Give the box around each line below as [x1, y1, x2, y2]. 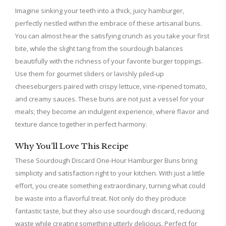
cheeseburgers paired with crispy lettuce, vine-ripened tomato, [15, 82, 207, 91]
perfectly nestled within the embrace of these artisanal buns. [15, 19, 202, 28]
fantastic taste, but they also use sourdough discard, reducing [15, 206, 204, 215]
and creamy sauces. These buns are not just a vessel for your [15, 94, 204, 103]
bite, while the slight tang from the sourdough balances [15, 44, 183, 53]
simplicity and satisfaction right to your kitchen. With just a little [15, 168, 205, 178]
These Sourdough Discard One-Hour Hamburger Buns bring [15, 156, 197, 165]
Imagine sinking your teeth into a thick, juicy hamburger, [15, 6, 184, 15]
